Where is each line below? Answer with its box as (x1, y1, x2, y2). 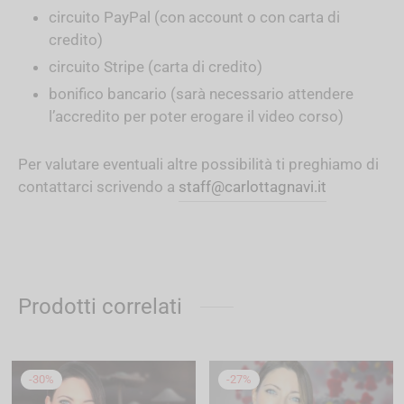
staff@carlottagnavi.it (179, 177, 326, 196)
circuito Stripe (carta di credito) (48, 57, 262, 76)
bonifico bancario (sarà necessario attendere (48, 84, 353, 103)
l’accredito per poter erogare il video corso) (48, 106, 344, 125)
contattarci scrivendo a (18, 177, 179, 196)
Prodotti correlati (18, 293, 182, 319)
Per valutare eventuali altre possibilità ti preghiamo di (18, 154, 379, 173)
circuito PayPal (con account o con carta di (48, 7, 340, 26)
